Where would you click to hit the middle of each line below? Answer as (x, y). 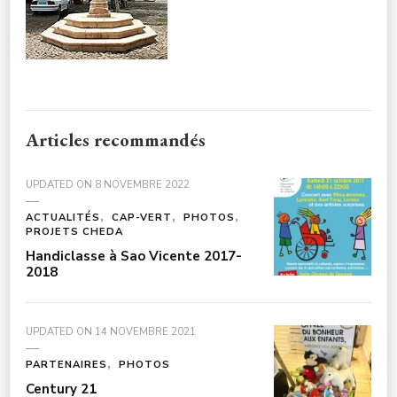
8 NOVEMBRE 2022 (142, 184)
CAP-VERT (142, 217)
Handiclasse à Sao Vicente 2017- (134, 256)
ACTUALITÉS (63, 217)
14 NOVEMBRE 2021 (145, 331)
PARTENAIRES (66, 364)
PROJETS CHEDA (74, 231)
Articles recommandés (116, 139)
